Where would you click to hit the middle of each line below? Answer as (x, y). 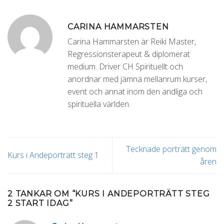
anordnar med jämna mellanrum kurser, (137, 79)
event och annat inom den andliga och (135, 91)
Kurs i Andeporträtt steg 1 (53, 155)
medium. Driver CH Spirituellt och (125, 66)
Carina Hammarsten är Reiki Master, (132, 41)
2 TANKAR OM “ (41, 193)
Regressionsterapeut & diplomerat (129, 54)
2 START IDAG (38, 203)
